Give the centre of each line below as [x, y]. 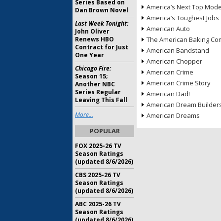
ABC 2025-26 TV [98, 204]
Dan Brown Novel [102, 10]
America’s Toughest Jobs [183, 18]
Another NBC [95, 84]
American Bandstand [178, 50]
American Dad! [168, 94]
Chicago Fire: [93, 68]
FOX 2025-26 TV [98, 146]
